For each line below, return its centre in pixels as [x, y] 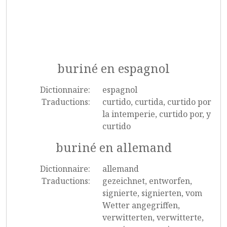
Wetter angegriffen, [141, 205]
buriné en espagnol [113, 68]
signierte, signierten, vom [152, 193]
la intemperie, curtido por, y [156, 114]
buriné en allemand [113, 147]
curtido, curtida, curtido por [157, 102]
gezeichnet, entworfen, [147, 181]
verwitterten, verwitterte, [153, 217]
